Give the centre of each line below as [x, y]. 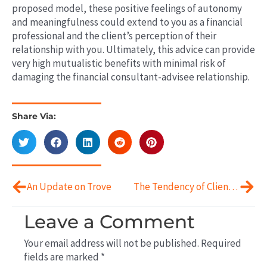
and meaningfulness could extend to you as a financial [127, 22]
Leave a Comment [109, 221]
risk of [212, 63]
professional [39, 35]
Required [221, 243]
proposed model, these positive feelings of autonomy [127, 8]
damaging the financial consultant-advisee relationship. [131, 77]
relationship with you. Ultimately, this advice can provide [133, 49]
